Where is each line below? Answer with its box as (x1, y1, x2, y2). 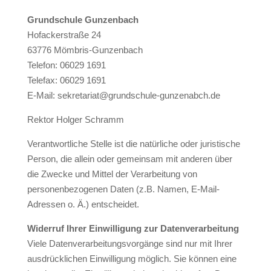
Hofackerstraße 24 (27, 30, 101, 40)
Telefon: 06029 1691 (27, 60, 106, 70)
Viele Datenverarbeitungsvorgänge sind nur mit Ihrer (27, 238, 232, 249)
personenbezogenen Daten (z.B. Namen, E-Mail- (27, 184, 220, 194)
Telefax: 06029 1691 (27, 75, 106, 85)
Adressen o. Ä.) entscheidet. (27, 199, 139, 209)
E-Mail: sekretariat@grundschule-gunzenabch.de (27, 90, 220, 100)
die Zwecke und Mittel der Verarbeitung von (27, 169, 197, 179)
